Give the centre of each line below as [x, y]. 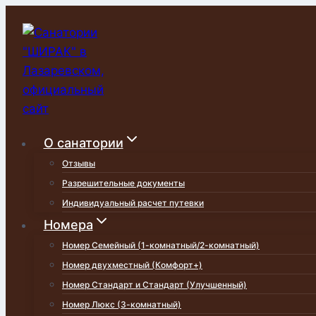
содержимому [47, 52]
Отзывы [79, 163]
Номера [68, 225]
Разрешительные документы [123, 183]
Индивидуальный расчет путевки [133, 203]
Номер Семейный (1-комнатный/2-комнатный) [161, 245]
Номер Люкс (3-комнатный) [122, 304]
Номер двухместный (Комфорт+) [132, 265]
